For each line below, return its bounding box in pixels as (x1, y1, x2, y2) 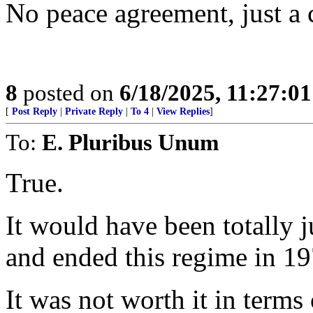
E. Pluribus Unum (42, 129, 219, 155)
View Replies (156, 106, 210, 117)
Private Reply (65, 106, 123, 117)
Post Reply (12, 106, 57, 117)
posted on (17, 80, 119, 105)
